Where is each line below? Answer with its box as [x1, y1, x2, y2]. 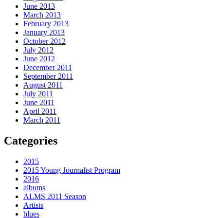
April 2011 [23, 107, 56, 115]
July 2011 [23, 89, 53, 98]
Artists [23, 200, 43, 209]
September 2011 [23, 72, 73, 80]
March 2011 [23, 115, 60, 124]
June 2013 [23, 1, 55, 10]
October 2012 [23, 36, 66, 45]
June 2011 [23, 98, 54, 107]
